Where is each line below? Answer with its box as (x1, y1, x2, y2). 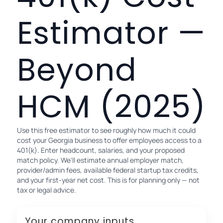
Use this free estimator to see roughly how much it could (17, 125, 196, 135)
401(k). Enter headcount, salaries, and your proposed (17, 145, 185, 155)
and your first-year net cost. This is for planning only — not (17, 175, 200, 185)
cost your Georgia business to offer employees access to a (17, 135, 202, 145)
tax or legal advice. (17, 185, 76, 195)
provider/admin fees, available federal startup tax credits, (17, 165, 199, 175)
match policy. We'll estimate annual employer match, (17, 155, 184, 165)
